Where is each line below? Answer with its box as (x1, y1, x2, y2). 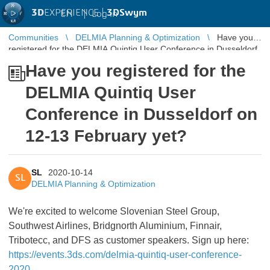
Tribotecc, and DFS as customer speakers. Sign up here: (8, 235, 249, 245)
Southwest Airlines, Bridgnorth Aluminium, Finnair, (8, 221, 222, 231)
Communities (8, 33, 58, 42)
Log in (92, 8, 118, 19)
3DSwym (107, 8, 147, 17)
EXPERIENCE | (44, 8, 107, 17)
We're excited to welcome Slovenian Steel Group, (8, 206, 219, 216)
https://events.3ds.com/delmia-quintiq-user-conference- (8, 250, 242, 260)
